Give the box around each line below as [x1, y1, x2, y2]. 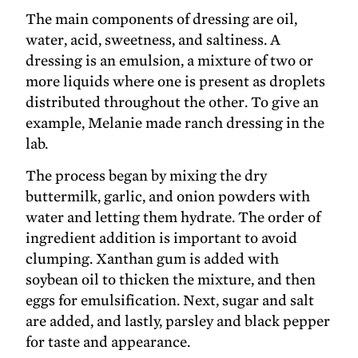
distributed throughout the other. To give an [26, 93, 320, 112]
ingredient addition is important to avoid [26, 229, 298, 248]
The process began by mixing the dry [26, 166, 268, 185]
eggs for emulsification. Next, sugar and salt [26, 291, 315, 310]
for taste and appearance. [26, 332, 191, 352]
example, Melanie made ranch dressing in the [26, 113, 325, 133]
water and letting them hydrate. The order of [26, 208, 321, 227]
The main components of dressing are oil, [26, 10, 298, 29]
